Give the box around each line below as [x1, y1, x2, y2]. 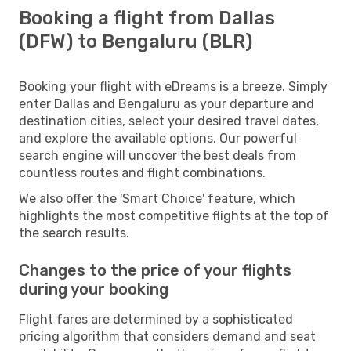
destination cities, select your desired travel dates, [19, 113, 319, 128]
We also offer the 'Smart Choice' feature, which [19, 190, 295, 206]
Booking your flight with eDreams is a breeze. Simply [19, 78, 327, 94]
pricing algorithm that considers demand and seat [19, 328, 316, 344]
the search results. [19, 225, 129, 241]
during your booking [19, 279, 168, 299]
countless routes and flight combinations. [19, 165, 266, 180]
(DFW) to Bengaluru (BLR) [19, 30, 252, 52]
